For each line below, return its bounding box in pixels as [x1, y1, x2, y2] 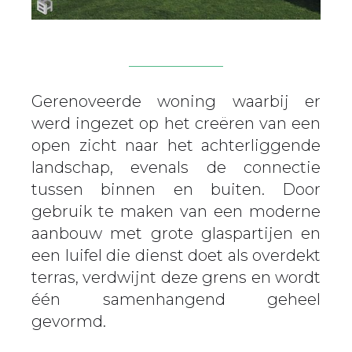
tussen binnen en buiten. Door [31, 180, 321, 200]
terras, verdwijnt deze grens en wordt [31, 268, 321, 288]
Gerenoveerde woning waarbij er [31, 92, 321, 112]
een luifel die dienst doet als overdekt [31, 246, 321, 266]
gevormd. [31, 312, 106, 332]
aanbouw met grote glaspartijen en [31, 224, 321, 244]
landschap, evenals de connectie [31, 158, 321, 178]
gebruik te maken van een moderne [31, 202, 321, 222]
